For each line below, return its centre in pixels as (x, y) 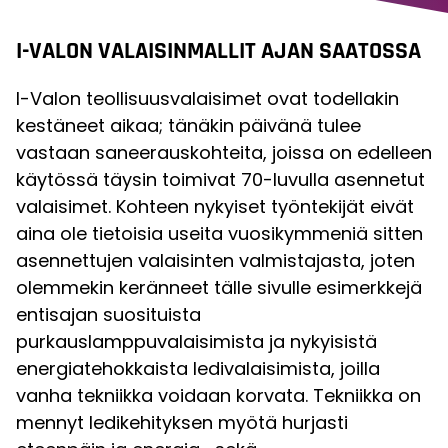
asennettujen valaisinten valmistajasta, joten (215, 261)
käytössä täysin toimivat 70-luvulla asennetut (220, 180)
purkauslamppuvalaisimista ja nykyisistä (196, 342)
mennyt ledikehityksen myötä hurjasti (182, 423)
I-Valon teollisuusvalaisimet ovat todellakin (207, 99)
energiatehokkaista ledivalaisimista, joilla (198, 369)
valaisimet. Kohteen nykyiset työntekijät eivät (215, 207)
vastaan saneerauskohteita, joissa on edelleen (224, 153)
